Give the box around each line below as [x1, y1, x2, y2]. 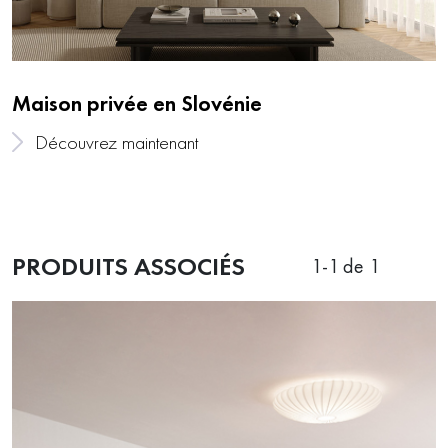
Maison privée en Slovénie [12, 88, 262, 118]
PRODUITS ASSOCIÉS [12, 249, 245, 282]
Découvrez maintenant [34, 129, 198, 156]
